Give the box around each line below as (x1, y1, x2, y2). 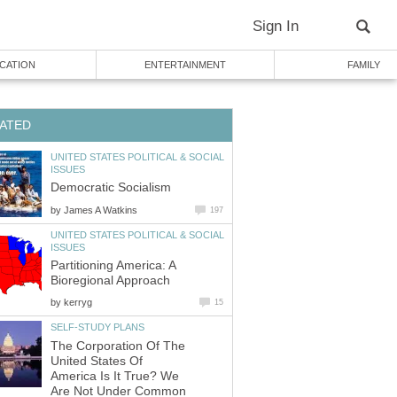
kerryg (64, 297, 92, 308)
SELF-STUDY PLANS (51, 322, 144, 333)
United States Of (51, 354, 143, 368)
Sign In (253, 18, 299, 35)
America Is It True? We (51, 369, 179, 383)
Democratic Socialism (51, 181, 171, 195)
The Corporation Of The (51, 339, 185, 353)
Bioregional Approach (51, 274, 170, 288)
